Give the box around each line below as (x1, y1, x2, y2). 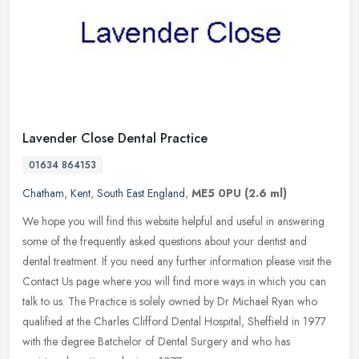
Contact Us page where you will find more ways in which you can (22, 272, 326, 289)
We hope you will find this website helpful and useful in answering (22, 212, 325, 229)
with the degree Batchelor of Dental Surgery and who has (22, 333, 290, 349)
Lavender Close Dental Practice (22, 128, 208, 147)
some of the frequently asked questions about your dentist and (22, 232, 307, 249)
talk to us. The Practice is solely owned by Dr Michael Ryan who (22, 292, 317, 309)
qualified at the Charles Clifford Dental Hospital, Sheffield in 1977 (22, 313, 326, 329)
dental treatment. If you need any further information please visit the (22, 252, 331, 269)
